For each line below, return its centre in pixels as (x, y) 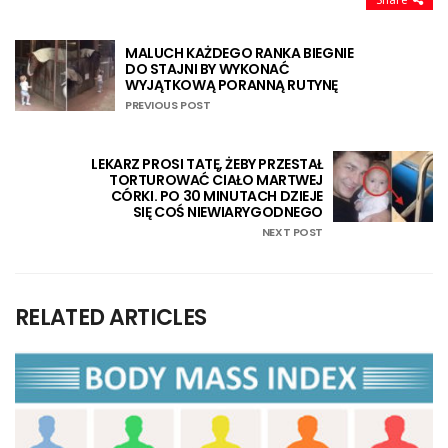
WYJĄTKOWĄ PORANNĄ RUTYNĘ (231, 84)
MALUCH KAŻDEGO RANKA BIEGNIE (239, 52)
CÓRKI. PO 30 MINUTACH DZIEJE (216, 195)
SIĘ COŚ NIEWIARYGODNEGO (227, 211)
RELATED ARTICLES (111, 317)
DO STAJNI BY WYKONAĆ (207, 68)
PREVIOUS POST (168, 104)
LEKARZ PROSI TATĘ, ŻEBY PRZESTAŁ (207, 163)
